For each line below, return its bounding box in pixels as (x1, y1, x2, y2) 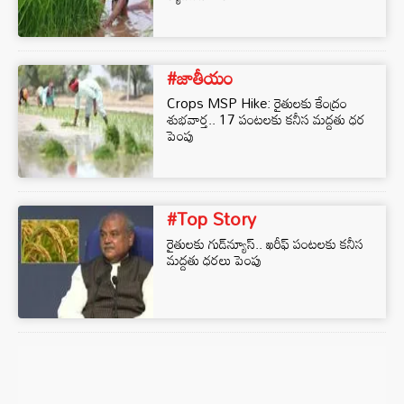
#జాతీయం (167, 60, 234, 96)
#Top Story (167, 200, 256, 236)
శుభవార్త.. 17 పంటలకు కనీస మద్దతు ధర (167, 106, 365, 133)
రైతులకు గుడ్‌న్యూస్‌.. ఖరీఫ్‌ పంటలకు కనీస (167, 230, 363, 257)
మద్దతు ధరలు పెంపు (167, 246, 262, 273)
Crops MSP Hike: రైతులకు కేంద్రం (167, 89, 347, 116)
